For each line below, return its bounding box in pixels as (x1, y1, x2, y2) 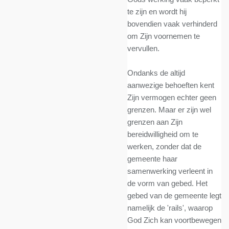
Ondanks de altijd (127, 68, 185, 77)
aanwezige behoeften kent (127, 81, 214, 89)
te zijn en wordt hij (127, 7, 187, 16)
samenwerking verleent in (127, 167, 213, 175)
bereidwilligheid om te (127, 130, 198, 139)
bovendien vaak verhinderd (127, 19, 217, 28)
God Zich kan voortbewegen (127, 216, 221, 224)
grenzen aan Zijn (127, 118, 182, 126)
